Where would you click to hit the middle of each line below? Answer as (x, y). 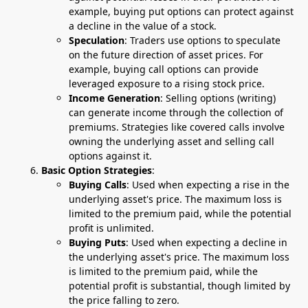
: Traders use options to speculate (202, 40)
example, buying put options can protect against (181, 11)
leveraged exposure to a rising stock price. (167, 84)
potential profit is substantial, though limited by (179, 286)
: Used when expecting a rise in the (208, 185)
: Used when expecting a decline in (207, 242)
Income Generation (114, 98)
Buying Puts (97, 242)
